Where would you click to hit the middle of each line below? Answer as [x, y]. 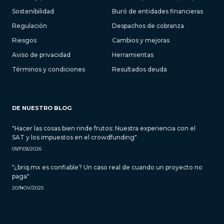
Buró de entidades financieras [157, 11]
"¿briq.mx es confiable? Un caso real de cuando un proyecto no [107, 167]
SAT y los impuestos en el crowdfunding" [74, 137]
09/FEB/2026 [27, 149]
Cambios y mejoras [141, 40]
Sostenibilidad [33, 11]
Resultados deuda [139, 69]
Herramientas [133, 55]
